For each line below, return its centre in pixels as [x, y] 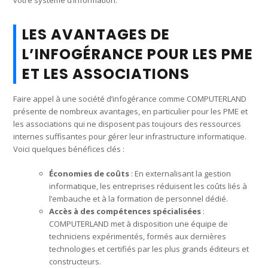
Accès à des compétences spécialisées [125, 211]
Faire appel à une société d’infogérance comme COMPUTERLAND [130, 98]
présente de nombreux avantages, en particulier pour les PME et [131, 111]
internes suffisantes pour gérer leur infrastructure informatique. [130, 136]
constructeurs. [75, 261]
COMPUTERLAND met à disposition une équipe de [139, 223]
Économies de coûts [89, 173]
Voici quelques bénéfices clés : [69, 149]
